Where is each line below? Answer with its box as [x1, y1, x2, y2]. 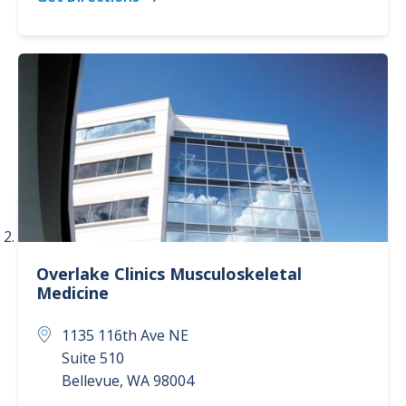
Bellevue [62, 371, 120, 391]
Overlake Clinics [36, 263, 169, 285]
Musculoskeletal [169, 263, 302, 285]
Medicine [36, 282, 109, 304]
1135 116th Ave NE [62, 325, 188, 345]
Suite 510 [62, 348, 124, 368]
